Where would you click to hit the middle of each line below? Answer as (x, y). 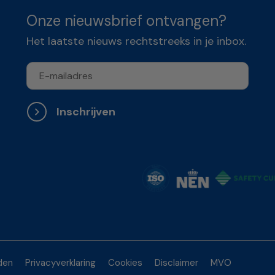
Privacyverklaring (60, 263)
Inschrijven (86, 112)
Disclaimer (176, 263)
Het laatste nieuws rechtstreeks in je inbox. (137, 41)
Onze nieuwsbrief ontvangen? (127, 21)
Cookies (125, 263)
